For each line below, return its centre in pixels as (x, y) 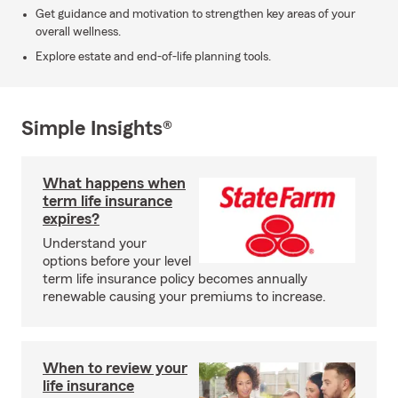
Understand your (95, 243)
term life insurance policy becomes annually (175, 279)
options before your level (117, 261)
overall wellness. (78, 32)
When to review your (115, 368)
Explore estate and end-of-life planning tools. (153, 57)
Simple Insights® (97, 129)
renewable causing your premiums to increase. (184, 297)
